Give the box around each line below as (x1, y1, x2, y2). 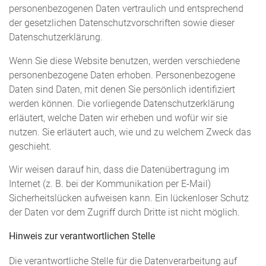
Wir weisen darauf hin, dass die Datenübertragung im (9, 164, 229, 176)
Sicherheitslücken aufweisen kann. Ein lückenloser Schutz (9, 193, 249, 204)
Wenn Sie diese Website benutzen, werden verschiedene (9, 55, 240, 66)
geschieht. (9, 141, 52, 152)
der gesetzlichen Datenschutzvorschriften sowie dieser (9, 17, 235, 28)
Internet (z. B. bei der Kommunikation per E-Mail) (9, 179, 211, 190)
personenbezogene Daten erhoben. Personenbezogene (9, 69, 235, 81)
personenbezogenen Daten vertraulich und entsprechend (9, 3, 243, 14)
